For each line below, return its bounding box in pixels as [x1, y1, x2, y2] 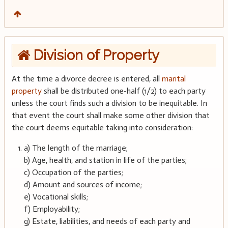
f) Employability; [23, 204, 80, 214]
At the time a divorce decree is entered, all [11, 73, 162, 83]
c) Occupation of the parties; [23, 167, 123, 177]
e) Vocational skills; [23, 191, 88, 202]
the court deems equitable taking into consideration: [11, 122, 193, 132]
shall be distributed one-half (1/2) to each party [41, 85, 206, 96]
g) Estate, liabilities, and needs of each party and [23, 216, 190, 226]
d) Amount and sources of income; [23, 179, 142, 189]
